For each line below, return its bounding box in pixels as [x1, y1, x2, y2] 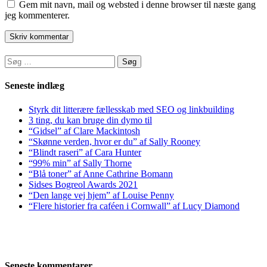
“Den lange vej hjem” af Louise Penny [29, 190, 174, 200]
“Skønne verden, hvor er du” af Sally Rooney [29, 136, 200, 147]
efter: [4, 66, 23, 76]
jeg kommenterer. [5, 10, 70, 20]
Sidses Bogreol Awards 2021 [29, 179, 138, 190]
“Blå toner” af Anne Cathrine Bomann [29, 168, 173, 179]
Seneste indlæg [5, 80, 64, 91]
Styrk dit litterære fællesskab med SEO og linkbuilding [29, 104, 234, 114]
